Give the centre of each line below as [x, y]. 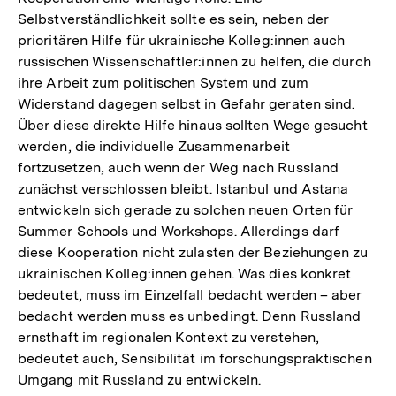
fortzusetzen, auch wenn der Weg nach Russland [179, 168]
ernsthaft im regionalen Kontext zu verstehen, [169, 338]
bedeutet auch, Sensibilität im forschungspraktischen [195, 359]
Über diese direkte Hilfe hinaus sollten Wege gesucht [193, 126]
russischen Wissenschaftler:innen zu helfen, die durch [194, 62]
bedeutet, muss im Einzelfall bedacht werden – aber [190, 295]
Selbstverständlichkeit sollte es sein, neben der [174, 19]
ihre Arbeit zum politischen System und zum [163, 83]
